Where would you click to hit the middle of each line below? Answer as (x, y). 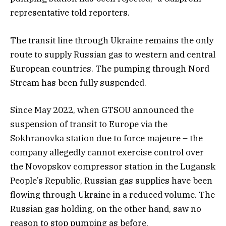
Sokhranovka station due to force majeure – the (106, 138)
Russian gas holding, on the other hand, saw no (106, 209)
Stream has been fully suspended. (78, 82)
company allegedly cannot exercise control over (107, 152)
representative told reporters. (70, 13)
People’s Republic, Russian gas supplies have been (111, 180)
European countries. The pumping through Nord (110, 68)
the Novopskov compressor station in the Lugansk (113, 166)
